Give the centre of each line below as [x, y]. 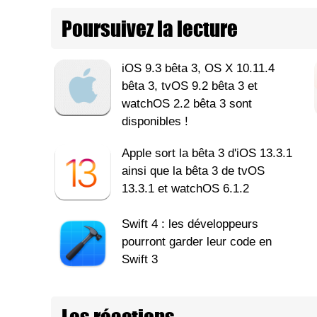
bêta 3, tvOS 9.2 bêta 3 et [190, 86]
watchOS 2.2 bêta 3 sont [187, 104]
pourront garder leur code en [197, 242]
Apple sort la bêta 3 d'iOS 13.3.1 [207, 154]
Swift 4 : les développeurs [190, 224]
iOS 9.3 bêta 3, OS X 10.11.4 [198, 69]
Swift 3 [140, 260]
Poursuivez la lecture [150, 29]
